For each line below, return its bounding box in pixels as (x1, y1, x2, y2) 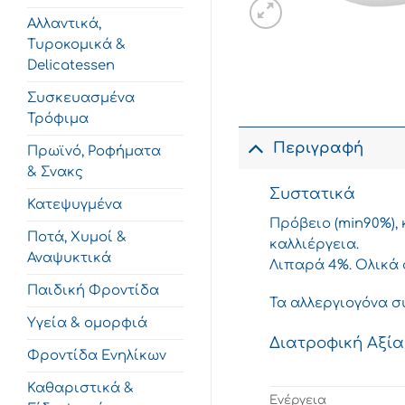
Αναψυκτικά (27, 250, 111, 265)
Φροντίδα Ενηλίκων (27, 348, 166, 363)
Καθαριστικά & (27, 381, 134, 395)
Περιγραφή (272, 139, 363, 156)
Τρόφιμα (27, 111, 89, 126)
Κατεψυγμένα (27, 197, 122, 212)
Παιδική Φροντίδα (27, 283, 159, 297)
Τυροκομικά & (27, 37, 126, 52)
